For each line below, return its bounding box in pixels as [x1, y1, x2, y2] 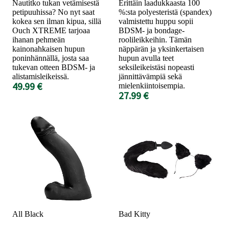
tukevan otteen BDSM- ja [12, 62, 95, 72]
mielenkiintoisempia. [119, 81, 185, 90]
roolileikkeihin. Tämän [119, 35, 192, 44]
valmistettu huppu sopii [119, 16, 193, 26]
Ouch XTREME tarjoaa [12, 26, 90, 35]
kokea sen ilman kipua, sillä [12, 16, 101, 26]
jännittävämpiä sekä [119, 72, 182, 81]
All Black [12, 209, 43, 218]
